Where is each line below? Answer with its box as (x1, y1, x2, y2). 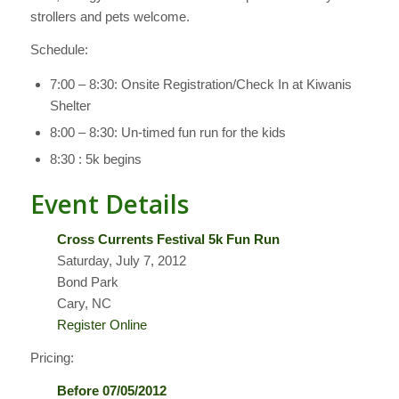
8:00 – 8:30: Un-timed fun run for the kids (49, 125, 286, 141)
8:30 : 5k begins (49, 151, 142, 167)
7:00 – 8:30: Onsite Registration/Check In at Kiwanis (49, 77, 352, 93)
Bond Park (56, 274, 118, 290)
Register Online (56, 317, 147, 333)
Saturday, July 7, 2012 (56, 253, 186, 269)
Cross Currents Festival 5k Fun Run (56, 232, 280, 248)
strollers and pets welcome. (29, 8, 190, 24)
